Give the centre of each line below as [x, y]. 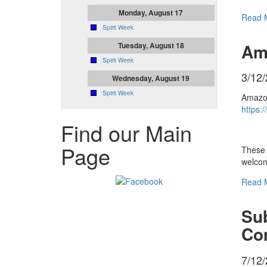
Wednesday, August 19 [151, 78]
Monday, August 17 [151, 13]
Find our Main [126, 133]
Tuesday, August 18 [151, 46]
